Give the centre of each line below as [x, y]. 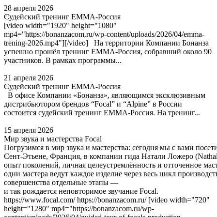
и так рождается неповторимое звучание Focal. [81, 191]
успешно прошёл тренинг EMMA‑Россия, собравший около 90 [108, 52]
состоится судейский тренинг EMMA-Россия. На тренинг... [102, 113]
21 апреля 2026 [29, 78]
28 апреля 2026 [29, 8]
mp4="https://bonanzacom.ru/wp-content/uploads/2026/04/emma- [104, 34]
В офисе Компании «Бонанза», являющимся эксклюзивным [105, 95]
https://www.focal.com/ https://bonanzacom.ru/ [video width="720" [107, 200]
